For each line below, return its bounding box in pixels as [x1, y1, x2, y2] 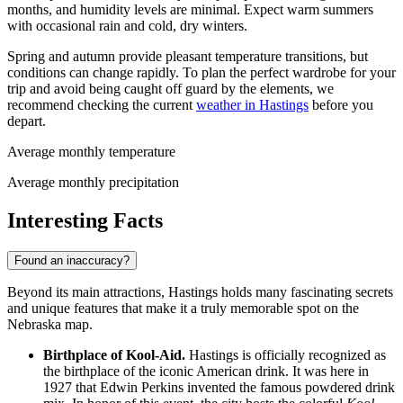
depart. [7, 112, 46, 129]
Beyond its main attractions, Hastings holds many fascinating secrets [7, 283, 393, 300]
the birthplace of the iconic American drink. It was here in [43, 363, 369, 379]
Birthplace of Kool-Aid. [43, 346, 185, 363]
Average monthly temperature [7, 143, 175, 159]
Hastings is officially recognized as [185, 346, 386, 363]
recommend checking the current [7, 96, 196, 112]
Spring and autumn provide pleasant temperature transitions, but [7, 48, 368, 64]
